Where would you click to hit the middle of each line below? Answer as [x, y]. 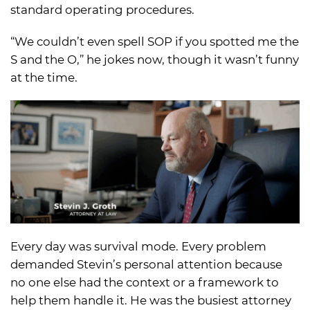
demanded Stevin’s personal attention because [146, 264]
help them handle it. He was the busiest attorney [151, 300]
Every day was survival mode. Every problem [138, 246]
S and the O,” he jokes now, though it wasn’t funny [155, 60]
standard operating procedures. [102, 10]
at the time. [44, 78]
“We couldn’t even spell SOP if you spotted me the [155, 42]
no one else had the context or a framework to [145, 282]
